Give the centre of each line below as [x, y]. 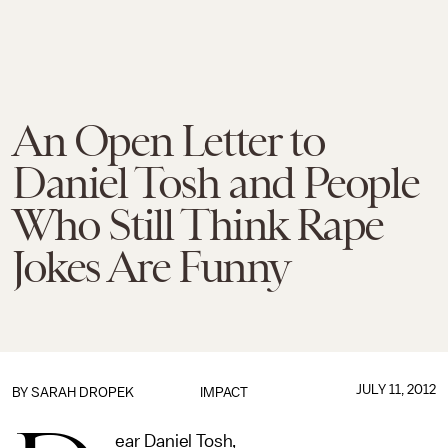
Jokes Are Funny [151, 267]
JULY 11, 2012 [395, 389]
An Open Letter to [168, 141]
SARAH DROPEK [82, 392]
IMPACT [223, 392]
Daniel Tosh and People [215, 183]
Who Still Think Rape [198, 225]
